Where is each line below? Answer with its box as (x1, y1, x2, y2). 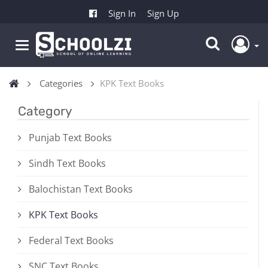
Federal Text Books (29, 234, 114, 248)
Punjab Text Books (29, 131, 112, 145)
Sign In (108, 7, 136, 20)
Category (18, 103, 72, 119)
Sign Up (147, 7, 179, 20)
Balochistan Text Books (29, 182, 133, 196)
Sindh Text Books (29, 157, 106, 170)
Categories (39, 77, 83, 90)
